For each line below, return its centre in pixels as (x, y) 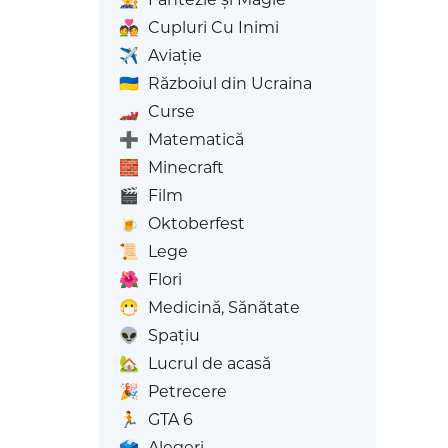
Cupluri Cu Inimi (213, 27)
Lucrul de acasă (209, 363)
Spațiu (173, 335)
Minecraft (185, 167)
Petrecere (187, 391)
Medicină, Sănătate (223, 307)
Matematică (195, 139)
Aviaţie (174, 55)
